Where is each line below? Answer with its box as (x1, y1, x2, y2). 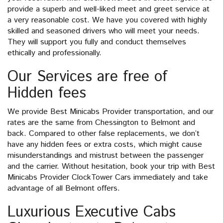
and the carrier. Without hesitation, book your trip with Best (7, 161, 215, 172)
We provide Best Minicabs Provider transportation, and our (7, 106, 214, 117)
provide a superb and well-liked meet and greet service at (7, 3, 210, 15)
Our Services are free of (7, 66, 167, 88)
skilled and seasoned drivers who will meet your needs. (7, 25, 200, 37)
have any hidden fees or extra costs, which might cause (7, 139, 202, 150)
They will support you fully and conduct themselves (7, 36, 186, 48)
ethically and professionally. (7, 47, 102, 59)
